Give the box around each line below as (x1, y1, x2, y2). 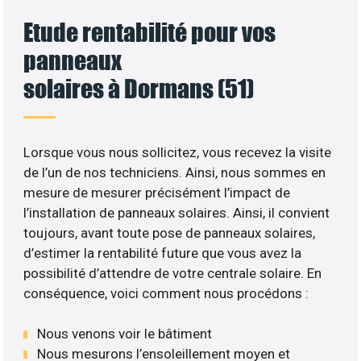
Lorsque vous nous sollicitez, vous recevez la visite (23, 143, 332, 160)
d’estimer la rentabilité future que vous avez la (23, 244, 302, 261)
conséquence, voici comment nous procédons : (23, 284, 309, 301)
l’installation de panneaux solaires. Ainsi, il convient (23, 204, 330, 221)
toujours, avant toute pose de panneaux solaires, (23, 224, 316, 241)
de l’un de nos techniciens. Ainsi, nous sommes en (23, 164, 326, 180)
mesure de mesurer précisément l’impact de (23, 184, 291, 201)
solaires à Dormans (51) (23, 73, 255, 103)
